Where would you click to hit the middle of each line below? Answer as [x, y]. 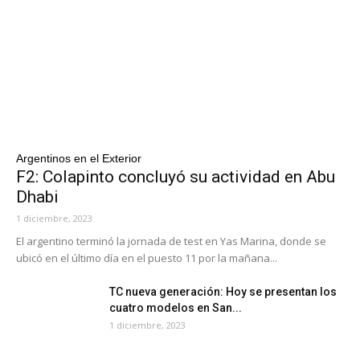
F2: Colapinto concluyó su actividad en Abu [176, 176]
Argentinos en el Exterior [79, 158]
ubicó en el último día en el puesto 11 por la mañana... [147, 258]
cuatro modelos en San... [176, 307]
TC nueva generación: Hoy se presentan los [223, 291]
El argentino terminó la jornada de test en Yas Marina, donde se [171, 241]
